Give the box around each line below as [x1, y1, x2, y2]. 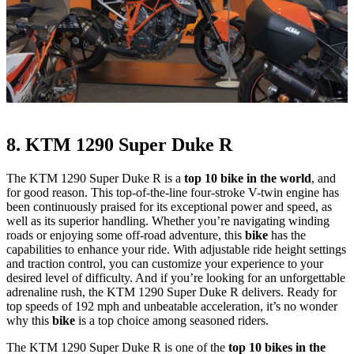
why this [6, 314, 52, 327]
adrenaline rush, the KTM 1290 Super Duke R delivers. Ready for [6, 285, 337, 299]
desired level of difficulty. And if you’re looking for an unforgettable [6, 271, 345, 284]
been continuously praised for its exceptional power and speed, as [6, 200, 332, 213]
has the [271, 228, 306, 242]
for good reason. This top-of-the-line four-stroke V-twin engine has [6, 186, 339, 199]
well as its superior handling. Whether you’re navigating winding [6, 214, 330, 228]
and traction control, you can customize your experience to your [6, 257, 323, 270]
